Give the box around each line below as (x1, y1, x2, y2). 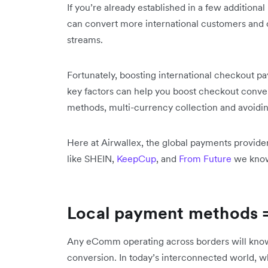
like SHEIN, (67, 153, 117, 165)
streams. (67, 33, 103, 45)
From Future (179, 153, 232, 165)
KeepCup (117, 153, 156, 165)
